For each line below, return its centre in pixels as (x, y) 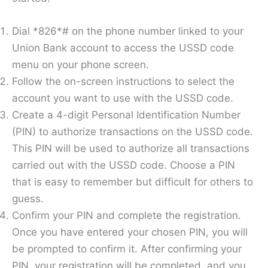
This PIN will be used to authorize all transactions (131, 149)
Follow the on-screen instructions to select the (123, 82)
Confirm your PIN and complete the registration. (127, 216)
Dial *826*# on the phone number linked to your (128, 31)
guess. (28, 199)
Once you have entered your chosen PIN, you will (130, 232)
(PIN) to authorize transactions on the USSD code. (133, 132)
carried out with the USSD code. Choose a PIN (124, 165)
